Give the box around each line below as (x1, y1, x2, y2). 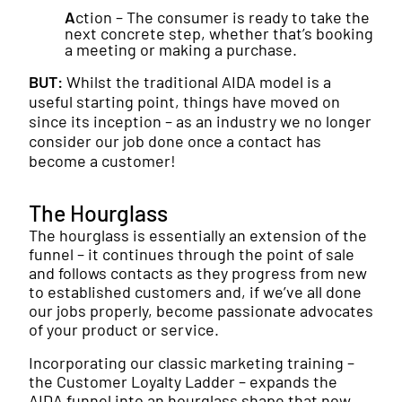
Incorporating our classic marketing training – (29, 353, 354, 373)
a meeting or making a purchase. (65, 39, 297, 60)
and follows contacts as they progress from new (29, 263, 367, 284)
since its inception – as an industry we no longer (29, 111, 371, 132)
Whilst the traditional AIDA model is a (63, 72, 331, 92)
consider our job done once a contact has (29, 131, 321, 152)
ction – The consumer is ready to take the (75, 7, 370, 28)
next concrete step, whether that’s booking (65, 23, 373, 44)
